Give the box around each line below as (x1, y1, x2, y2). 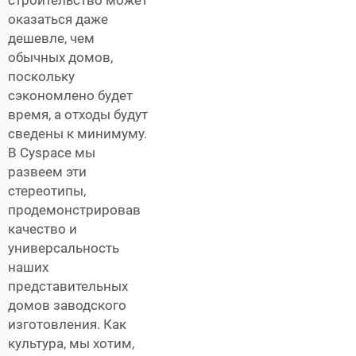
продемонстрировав (8, 201, 141, 218)
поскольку (8, 68, 75, 84)
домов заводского (8, 296, 126, 313)
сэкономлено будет (8, 87, 133, 103)
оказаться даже (8, 10, 108, 27)
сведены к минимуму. (8, 125, 147, 141)
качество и (8, 220, 77, 237)
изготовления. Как (8, 315, 126, 332)
